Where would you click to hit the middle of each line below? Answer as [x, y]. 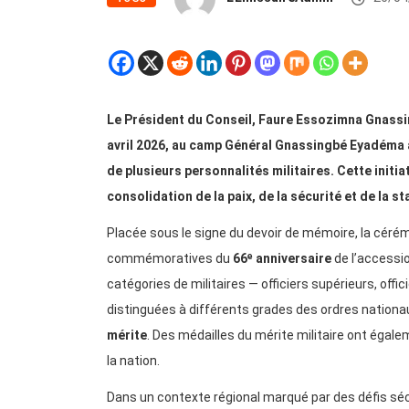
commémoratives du [170, 259]
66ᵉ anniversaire [282, 259]
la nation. [133, 361]
